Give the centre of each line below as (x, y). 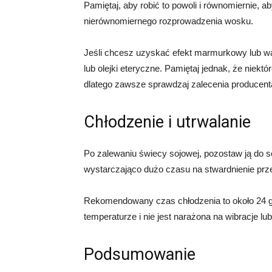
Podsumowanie (140, 254)
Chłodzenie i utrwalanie (167, 122)
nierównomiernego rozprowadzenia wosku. (168, 21)
